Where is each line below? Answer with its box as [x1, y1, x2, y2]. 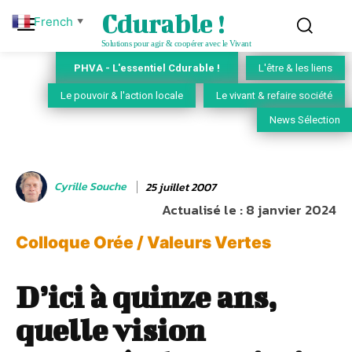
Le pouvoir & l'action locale [60, 90, 183, 102]
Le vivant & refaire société [216, 90, 332, 102]
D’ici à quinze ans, [16, 280, 277, 315]
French [34, 13, 73, 29]
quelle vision [16, 313, 205, 348]
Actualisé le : [162, 200, 243, 221]
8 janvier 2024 [246, 200, 336, 221]
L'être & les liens [258, 62, 332, 75]
